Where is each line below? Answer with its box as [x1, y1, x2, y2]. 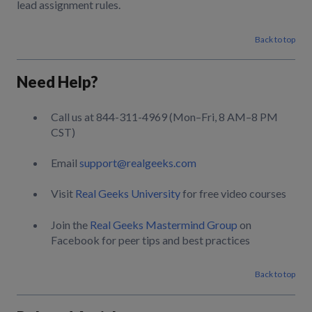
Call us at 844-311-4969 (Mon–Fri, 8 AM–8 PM [51, 109, 278, 123]
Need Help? [17, 72, 98, 92]
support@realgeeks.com [79, 156, 196, 170]
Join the [51, 217, 90, 231]
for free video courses [180, 187, 286, 201]
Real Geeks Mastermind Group [90, 217, 237, 231]
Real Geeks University [75, 187, 180, 201]
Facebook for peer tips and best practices [51, 233, 250, 247]
